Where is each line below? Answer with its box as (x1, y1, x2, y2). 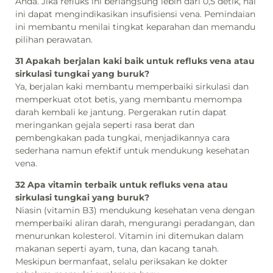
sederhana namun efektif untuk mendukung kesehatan (15, 144, 249, 156)
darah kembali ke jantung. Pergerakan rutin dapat (15, 106, 227, 118)
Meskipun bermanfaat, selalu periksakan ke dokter (15, 256, 228, 268)
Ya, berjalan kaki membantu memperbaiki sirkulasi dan (15, 80, 249, 92)
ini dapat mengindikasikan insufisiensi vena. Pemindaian (15, 8, 255, 19)
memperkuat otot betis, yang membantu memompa (15, 93, 242, 105)
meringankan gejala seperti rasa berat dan (15, 119, 194, 130)
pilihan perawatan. (15, 34, 93, 45)
